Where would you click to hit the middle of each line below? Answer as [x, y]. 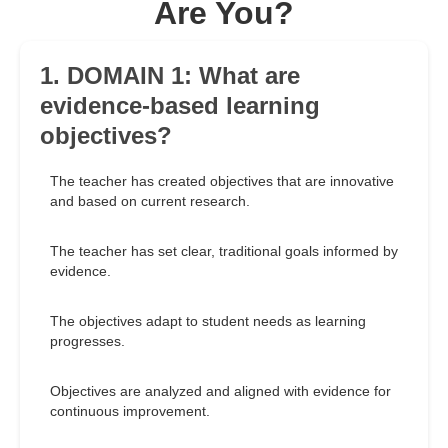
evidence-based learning [180, 106]
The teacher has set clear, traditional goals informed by [224, 251]
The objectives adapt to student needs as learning [208, 321]
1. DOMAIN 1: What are [170, 76]
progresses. [87, 341]
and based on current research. [150, 201]
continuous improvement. [130, 411]
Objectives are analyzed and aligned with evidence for [220, 391]
